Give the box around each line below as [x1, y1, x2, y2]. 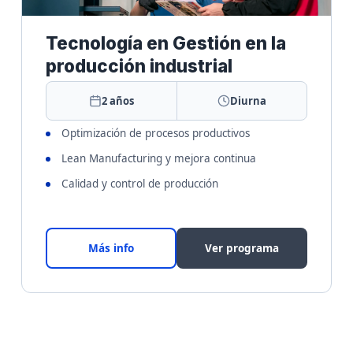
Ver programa [204, 241, 279, 255]
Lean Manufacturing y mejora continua [61, 151, 257, 165]
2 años [101, 94, 134, 108]
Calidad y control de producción [61, 176, 219, 191]
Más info [88, 240, 135, 255]
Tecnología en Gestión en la [46, 32, 287, 54]
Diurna [229, 94, 266, 108]
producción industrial [46, 55, 233, 76]
